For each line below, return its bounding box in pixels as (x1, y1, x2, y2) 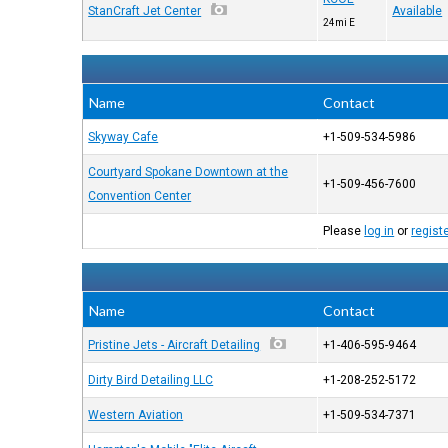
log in (364, 224, 395, 238)
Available (392, 4, 443, 18)
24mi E (323, 17, 356, 28)
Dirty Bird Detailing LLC (88, 373, 214, 387)
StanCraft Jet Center (88, 4, 202, 18)
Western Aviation (88, 408, 184, 422)
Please (323, 224, 365, 238)
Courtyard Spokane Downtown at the (88, 165, 289, 179)
